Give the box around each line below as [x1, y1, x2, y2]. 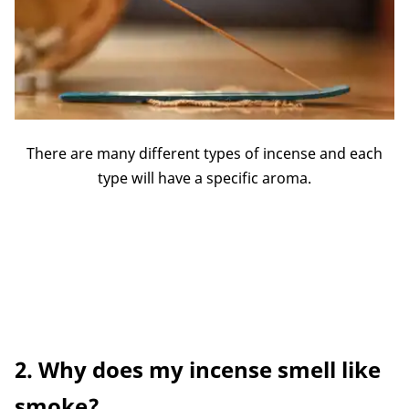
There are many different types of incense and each [26, 142, 383, 163]
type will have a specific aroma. [98, 167, 311, 188]
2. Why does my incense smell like [15, 353, 381, 384]
